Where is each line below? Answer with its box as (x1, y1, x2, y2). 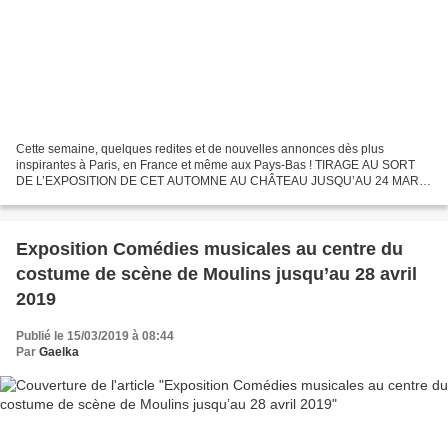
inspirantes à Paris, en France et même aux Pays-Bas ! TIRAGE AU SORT (16, 157, 415, 172)
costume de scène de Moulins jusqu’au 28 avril (16, 263, 417, 284)
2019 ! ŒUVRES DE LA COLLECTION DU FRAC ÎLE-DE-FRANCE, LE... (16, 189, 408, 204)
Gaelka (39, 344, 79, 359)
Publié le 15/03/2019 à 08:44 (16, 328, 174, 343)
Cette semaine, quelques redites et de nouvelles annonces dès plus (16, 141, 384, 156)
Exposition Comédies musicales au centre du (16, 238, 403, 259)
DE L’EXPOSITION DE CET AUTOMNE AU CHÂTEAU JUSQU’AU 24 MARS (16, 173, 427, 188)
